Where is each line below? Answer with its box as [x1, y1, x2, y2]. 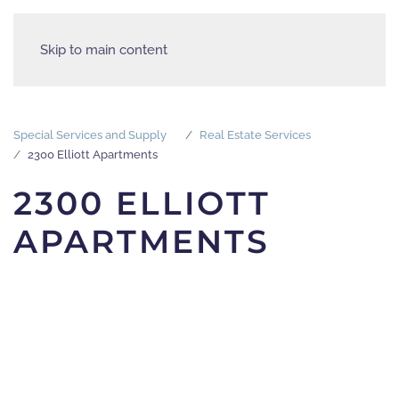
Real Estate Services [199, 128, 311, 142]
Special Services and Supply [13, 128, 167, 142]
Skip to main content [40, 42, 167, 58]
